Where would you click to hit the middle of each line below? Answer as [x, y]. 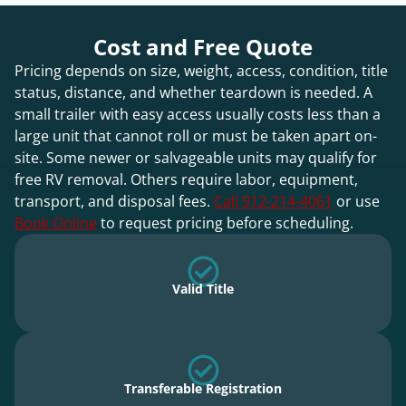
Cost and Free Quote [203, 46]
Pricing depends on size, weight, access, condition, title [201, 70]
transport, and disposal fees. [114, 201]
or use [356, 201]
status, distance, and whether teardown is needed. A [193, 92]
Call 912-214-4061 [273, 201]
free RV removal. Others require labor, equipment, [186, 179]
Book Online [56, 222]
